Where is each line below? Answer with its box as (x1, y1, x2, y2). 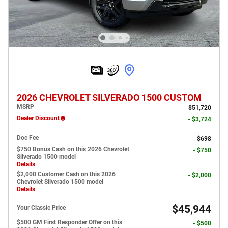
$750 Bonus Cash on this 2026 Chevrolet (17, 145, 129, 153)
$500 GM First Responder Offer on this (17, 218, 122, 226)
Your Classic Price (17, 204, 66, 211)
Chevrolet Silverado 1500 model (17, 178, 103, 185)
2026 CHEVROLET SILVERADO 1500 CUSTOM (17, 92, 202, 103)
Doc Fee (17, 134, 39, 141)
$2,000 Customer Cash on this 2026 (17, 170, 116, 178)
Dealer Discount (17, 114, 60, 122)
